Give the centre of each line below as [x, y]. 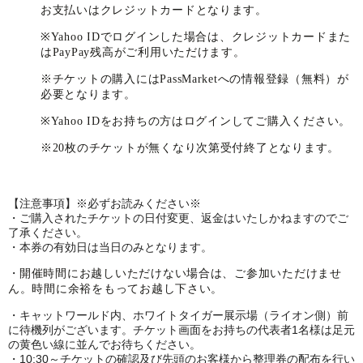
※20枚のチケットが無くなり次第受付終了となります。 [190, 148]
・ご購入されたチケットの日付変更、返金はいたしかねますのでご [178, 218]
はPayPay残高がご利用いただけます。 [143, 52]
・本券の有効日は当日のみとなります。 [110, 247]
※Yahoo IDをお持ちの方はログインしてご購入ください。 [196, 121]
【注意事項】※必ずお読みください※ [105, 203]
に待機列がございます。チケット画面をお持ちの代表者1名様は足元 [181, 330]
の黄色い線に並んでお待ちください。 [105, 344]
